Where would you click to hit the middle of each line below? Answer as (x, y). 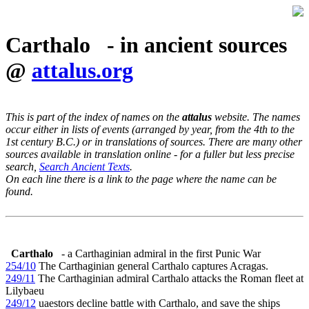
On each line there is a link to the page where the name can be (141, 179)
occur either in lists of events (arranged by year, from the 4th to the (150, 129)
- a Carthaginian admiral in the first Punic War (161, 253)
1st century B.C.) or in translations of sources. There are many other (154, 141)
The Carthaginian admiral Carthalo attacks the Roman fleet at (169, 278)
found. (19, 191)
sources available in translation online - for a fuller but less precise (150, 154)
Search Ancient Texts (84, 166)
